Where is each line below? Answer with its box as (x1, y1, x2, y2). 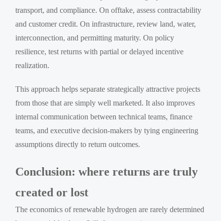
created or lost (15, 185, 89, 199)
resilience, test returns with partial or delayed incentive (15, 47, 184, 56)
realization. (15, 61, 50, 70)
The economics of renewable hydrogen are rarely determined (15, 205, 205, 214)
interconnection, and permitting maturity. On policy (15, 33, 175, 42)
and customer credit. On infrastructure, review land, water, (15, 19, 196, 28)
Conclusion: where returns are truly (15, 165, 198, 178)
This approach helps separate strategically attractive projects (15, 84, 201, 93)
